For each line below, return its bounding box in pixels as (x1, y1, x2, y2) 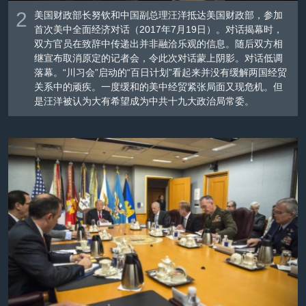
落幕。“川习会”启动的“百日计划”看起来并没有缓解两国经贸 (34, 67, 288, 79)
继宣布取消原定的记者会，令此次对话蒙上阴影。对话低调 (34, 53, 283, 64)
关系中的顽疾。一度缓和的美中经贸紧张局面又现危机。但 (34, 81, 283, 93)
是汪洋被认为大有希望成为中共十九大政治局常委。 (34, 96, 255, 107)
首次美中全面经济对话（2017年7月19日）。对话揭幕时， (34, 24, 283, 36)
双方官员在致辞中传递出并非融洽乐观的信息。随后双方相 (34, 38, 283, 50)
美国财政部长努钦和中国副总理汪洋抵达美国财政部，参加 (34, 10, 283, 21)
